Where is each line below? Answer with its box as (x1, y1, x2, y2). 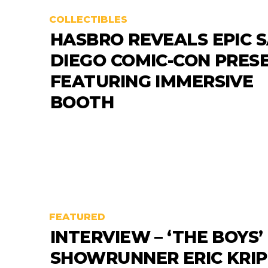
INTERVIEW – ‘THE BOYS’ (50, 227, 263, 248)
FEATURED (49, 211, 105, 223)
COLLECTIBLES (49, 14, 127, 26)
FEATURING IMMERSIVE (50, 71, 254, 92)
